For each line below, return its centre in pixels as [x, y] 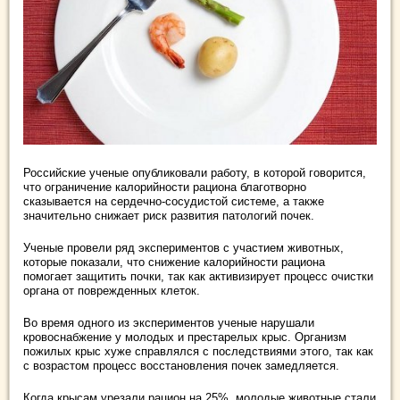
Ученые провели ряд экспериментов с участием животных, [183, 248]
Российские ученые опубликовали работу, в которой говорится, [195, 173]
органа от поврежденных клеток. [112, 291]
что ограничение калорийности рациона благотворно [165, 187]
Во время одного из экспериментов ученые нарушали [169, 323]
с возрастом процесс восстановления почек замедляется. [181, 366]
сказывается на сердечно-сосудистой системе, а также [174, 201]
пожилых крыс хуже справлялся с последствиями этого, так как [198, 351]
